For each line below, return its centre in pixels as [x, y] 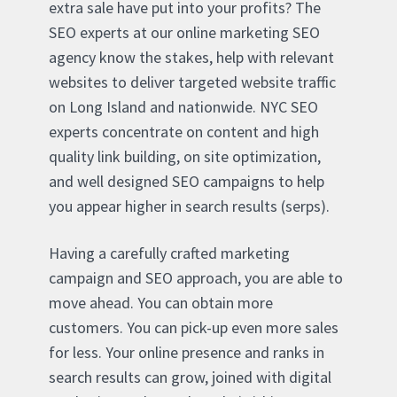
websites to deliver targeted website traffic [192, 82]
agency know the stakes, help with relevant [191, 57]
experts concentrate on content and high [184, 131]
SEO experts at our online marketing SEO [184, 32]
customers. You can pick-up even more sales [194, 327]
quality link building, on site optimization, [185, 156]
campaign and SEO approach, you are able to [196, 277]
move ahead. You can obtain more [161, 302]
